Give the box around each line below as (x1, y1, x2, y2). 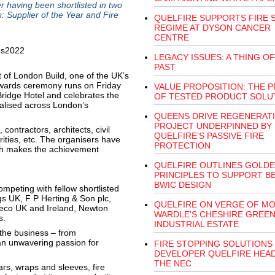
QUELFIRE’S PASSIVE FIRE (153, 131, 264, 141)
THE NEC (153, 258, 192, 268)
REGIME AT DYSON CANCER (153, 23, 271, 33)
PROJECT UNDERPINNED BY (153, 121, 272, 131)
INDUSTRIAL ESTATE (153, 219, 239, 229)
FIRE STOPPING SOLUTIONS (153, 239, 273, 249)
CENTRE (153, 33, 189, 42)
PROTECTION (153, 141, 211, 150)
